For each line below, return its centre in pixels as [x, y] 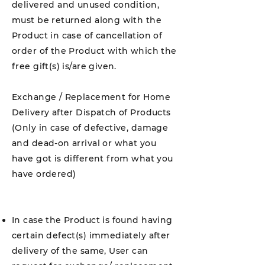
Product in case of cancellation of [87, 35]
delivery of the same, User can [80, 251]
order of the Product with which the [94, 51]
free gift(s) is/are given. [64, 66]
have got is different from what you [93, 159]
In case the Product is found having [92, 220]
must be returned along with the [87, 20]
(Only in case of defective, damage [90, 128]
